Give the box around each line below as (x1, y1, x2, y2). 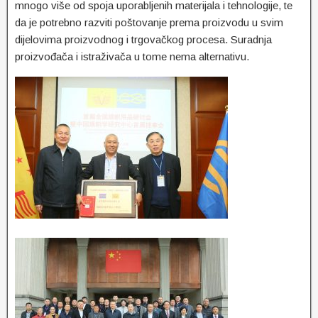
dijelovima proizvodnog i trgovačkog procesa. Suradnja (15, 33, 272, 46)
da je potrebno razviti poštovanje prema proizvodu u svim (15, 16, 283, 29)
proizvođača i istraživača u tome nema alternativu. (15, 50, 249, 63)
